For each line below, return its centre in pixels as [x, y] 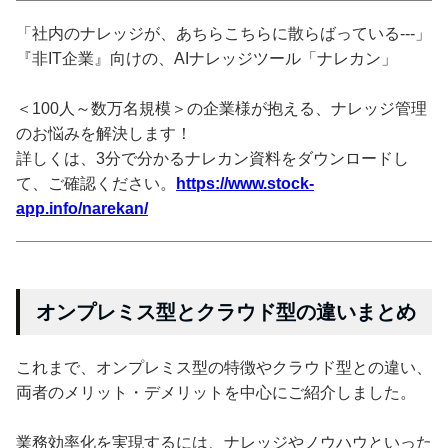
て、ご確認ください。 [96, 183]
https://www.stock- [245, 183]
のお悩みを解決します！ [104, 133]
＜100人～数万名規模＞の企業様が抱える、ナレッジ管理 [221, 108]
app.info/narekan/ [82, 208]
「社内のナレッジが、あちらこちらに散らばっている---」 [223, 33]
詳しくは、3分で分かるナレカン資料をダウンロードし [212, 158]
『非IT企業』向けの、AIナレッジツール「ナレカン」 [206, 58]
